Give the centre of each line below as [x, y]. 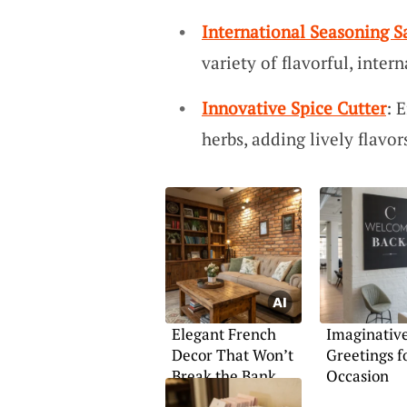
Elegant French [223, 334]
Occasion [357, 376]
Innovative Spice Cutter [293, 107]
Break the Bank [223, 376]
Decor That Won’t [232, 355]
